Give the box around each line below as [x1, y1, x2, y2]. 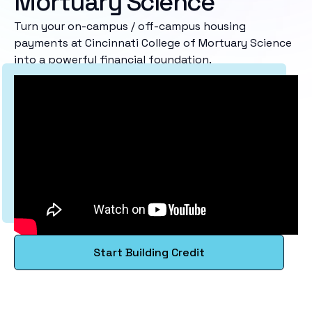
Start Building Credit [93, 245, 205, 260]
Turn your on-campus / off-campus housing [14, 19, 246, 33]
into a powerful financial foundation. [14, 52, 212, 67]
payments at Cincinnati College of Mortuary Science [14, 36, 292, 50]
